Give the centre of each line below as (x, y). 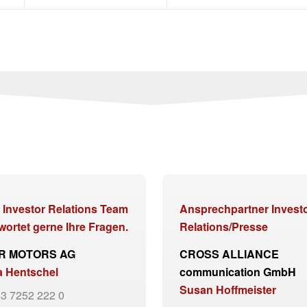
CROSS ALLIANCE (229, 254)
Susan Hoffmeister (228, 289)
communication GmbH (238, 271)
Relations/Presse (224, 227)
